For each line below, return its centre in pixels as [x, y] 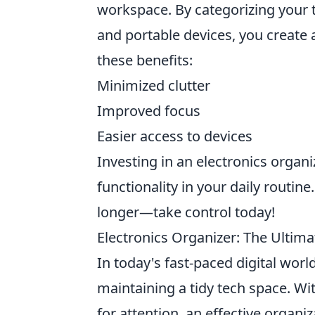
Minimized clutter [154, 85]
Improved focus [149, 111]
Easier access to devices [175, 136]
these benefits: [145, 60]
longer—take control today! [186, 212]
